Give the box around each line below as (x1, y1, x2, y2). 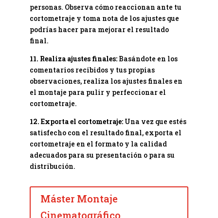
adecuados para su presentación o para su (29, 150, 175, 160)
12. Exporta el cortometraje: (29, 117, 123, 127)
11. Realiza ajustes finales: (29, 54, 117, 64)
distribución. (29, 162, 75, 171)
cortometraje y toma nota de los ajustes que (29, 14, 179, 23)
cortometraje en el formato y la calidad (29, 139, 167, 149)
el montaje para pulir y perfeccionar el (29, 88, 166, 97)
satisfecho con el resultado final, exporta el (29, 128, 182, 138)
